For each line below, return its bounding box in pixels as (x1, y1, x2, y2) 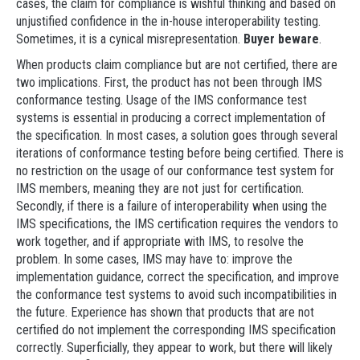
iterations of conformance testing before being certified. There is (16, 145, 344, 161)
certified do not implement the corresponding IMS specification (16, 322, 336, 337)
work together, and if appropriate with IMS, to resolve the (16, 234, 304, 249)
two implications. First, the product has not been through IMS (16, 75, 322, 90)
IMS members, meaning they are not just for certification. (16, 181, 304, 196)
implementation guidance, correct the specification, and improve (16, 269, 339, 284)
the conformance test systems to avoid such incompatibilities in (16, 287, 337, 302)
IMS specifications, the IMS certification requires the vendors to (16, 216, 338, 231)
